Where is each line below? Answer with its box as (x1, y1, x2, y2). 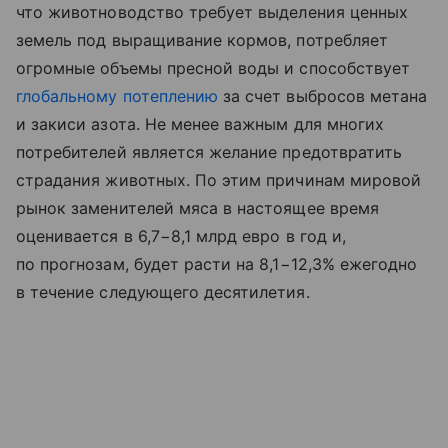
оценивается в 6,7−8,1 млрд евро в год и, (16, 225, 346, 246)
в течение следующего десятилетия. (16, 281, 310, 302)
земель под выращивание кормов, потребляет (16, 29, 388, 50)
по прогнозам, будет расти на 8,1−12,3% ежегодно (16, 253, 418, 274)
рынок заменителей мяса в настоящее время (16, 197, 379, 218)
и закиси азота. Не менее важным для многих (16, 113, 385, 134)
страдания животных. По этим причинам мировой (16, 169, 422, 190)
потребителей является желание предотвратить (16, 141, 403, 162)
